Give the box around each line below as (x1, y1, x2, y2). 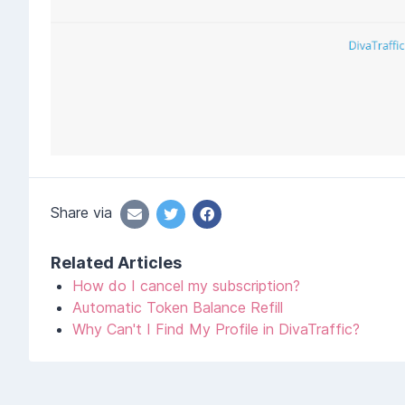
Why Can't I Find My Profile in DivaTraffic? (72, 320, 360, 339)
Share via (51, 203, 112, 222)
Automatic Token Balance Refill (72, 298, 283, 317)
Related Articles (51, 253, 182, 273)
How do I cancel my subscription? (72, 277, 300, 296)
